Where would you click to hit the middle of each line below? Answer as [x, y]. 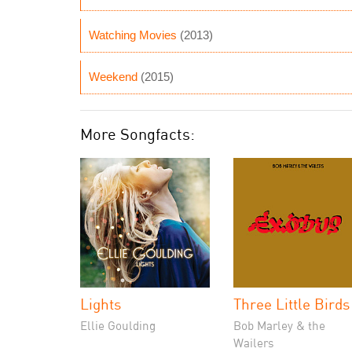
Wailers [254, 343]
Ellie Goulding [118, 325]
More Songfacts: [137, 134]
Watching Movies [133, 35]
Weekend [113, 77]
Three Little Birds [291, 304]
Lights [101, 304]
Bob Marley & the [279, 325]
